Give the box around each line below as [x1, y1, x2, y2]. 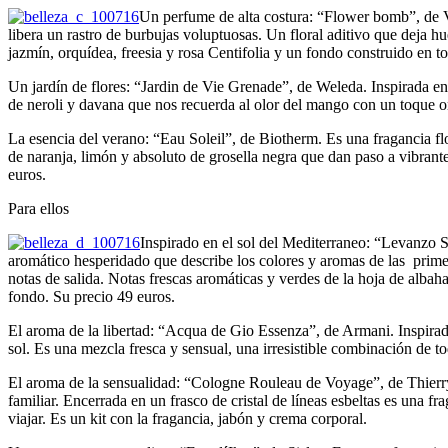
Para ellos [8, 199, 69, 217]
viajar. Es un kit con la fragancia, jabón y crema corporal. [8, 409, 367, 427]
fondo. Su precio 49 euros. [8, 287, 175, 305]
